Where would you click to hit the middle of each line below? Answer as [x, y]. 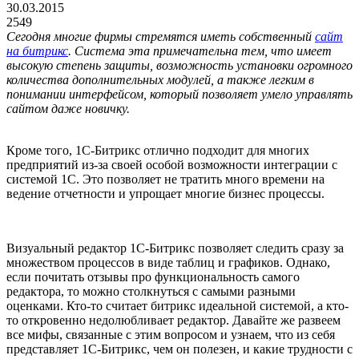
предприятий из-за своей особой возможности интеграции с [172, 164]
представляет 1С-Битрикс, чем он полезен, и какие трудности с [179, 349]
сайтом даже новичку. [68, 108]
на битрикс [37, 50]
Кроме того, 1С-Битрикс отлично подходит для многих [158, 150]
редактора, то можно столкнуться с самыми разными [151, 291]
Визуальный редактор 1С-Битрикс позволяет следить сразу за [175, 248]
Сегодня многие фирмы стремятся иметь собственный [161, 36]
